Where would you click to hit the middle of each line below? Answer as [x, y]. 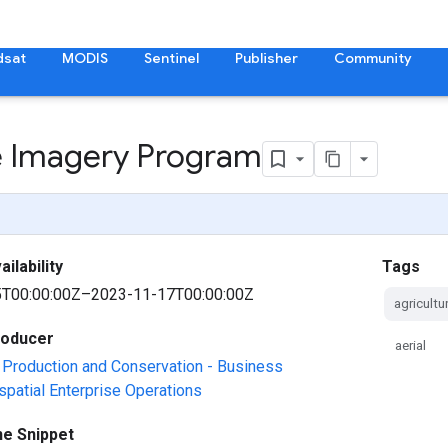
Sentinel [171, 58]
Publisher [266, 58]
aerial [411, 345]
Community [373, 58]
